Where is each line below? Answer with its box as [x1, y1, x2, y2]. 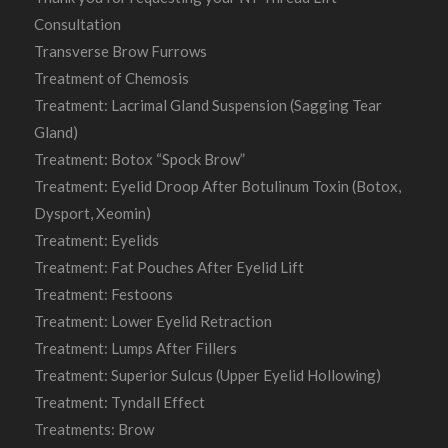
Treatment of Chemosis [33, 69, 189, 88]
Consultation [33, 15, 121, 34]
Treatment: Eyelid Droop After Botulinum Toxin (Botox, [33, 177, 401, 196]
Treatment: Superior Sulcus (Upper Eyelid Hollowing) [33, 366, 381, 385]
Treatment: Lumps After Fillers [33, 339, 237, 358]
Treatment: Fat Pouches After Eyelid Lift [33, 258, 304, 277]
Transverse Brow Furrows [33, 42, 207, 61]
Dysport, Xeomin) [33, 204, 151, 223]
